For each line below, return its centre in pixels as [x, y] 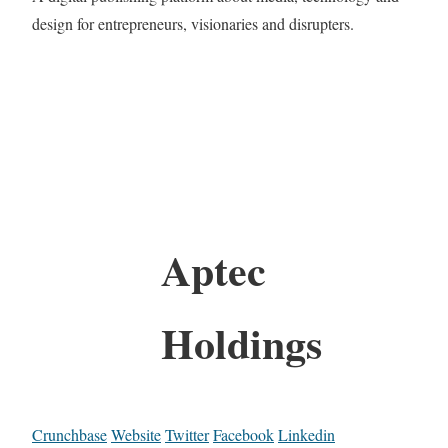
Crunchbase [69, 434]
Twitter [187, 434]
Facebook [243, 434]
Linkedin [306, 434]
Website [136, 434]
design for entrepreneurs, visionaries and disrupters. [193, 24]
